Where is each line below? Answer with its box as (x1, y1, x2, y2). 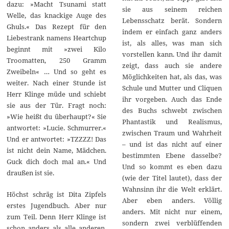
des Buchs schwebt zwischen (122, 105, 222, 115)
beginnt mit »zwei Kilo (7, 44, 107, 54)
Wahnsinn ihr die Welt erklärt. (122, 184, 222, 194)
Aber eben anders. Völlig (122, 195, 222, 205)
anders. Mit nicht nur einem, (122, 207, 222, 216)
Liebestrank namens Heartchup (7, 33, 107, 43)
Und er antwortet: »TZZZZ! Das (7, 134, 107, 144)
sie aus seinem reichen (122, 4, 222, 14)
